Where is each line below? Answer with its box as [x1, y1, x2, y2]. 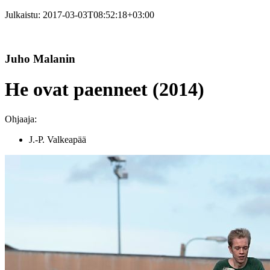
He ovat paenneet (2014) [5, 78, 204, 101]
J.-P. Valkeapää [29, 134, 86, 145]
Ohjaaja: [5, 113, 37, 124]
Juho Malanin [5, 52, 75, 65]
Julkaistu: [5, 10, 43, 20]
